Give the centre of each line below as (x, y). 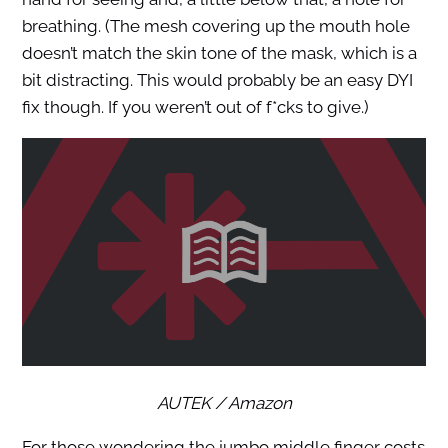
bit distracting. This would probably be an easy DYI (217, 80)
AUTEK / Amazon (224, 403)
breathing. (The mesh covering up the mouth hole (215, 26)
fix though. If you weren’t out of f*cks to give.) (195, 107)
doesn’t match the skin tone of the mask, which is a (219, 53)
